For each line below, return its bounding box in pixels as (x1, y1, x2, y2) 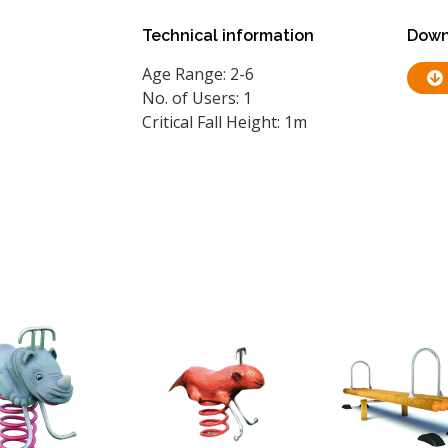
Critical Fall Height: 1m (142, 110, 307, 133)
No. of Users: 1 (142, 86, 252, 109)
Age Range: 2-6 (142, 62, 254, 85)
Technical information (142, 25, 314, 45)
